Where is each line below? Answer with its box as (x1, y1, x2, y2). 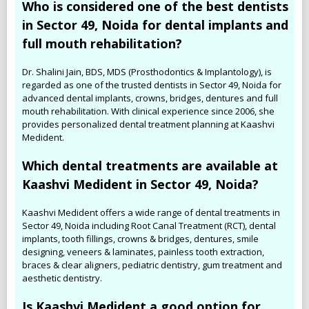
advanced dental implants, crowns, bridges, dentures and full (22, 91, 278, 104)
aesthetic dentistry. (22, 271, 102, 284)
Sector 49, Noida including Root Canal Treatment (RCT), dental (22, 219, 276, 232)
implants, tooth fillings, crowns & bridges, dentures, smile (22, 232, 259, 245)
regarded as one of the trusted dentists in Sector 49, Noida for (22, 78, 281, 91)
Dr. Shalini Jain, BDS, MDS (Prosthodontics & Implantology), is (22, 65, 272, 78)
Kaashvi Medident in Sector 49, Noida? (22, 175, 259, 192)
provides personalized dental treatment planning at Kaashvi (22, 117, 275, 130)
